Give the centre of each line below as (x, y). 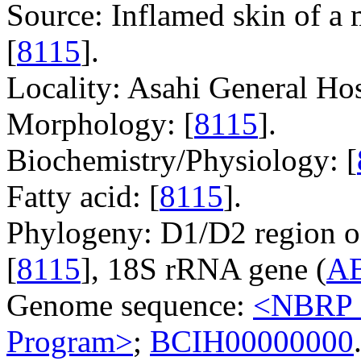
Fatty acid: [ (83, 196)
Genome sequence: (130, 305)
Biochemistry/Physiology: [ (182, 160)
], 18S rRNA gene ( (203, 268)
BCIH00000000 (252, 341)
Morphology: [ (100, 123)
